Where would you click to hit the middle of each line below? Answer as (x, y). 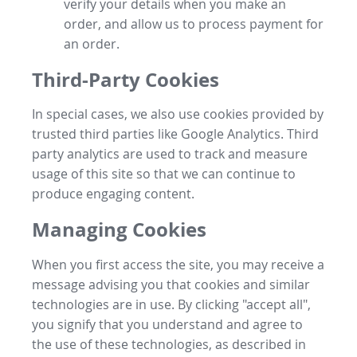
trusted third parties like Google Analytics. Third (175, 134)
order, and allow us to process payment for (194, 24)
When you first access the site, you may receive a (178, 265)
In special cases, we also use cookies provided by (178, 114)
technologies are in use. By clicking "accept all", (171, 305)
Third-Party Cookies (126, 79)
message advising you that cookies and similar (171, 285)
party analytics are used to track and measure (170, 154)
